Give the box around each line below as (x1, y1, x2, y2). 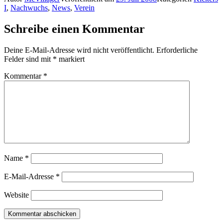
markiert (57, 54, 85, 63)
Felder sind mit (4, 54, 53, 63)
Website (4, 190, 29, 199)
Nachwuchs (10, 3, 48, 12)
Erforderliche (156, 45, 198, 54)
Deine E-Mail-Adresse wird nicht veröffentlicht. (4, 45, 154, 54)
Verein (74, 3, 95, 12)
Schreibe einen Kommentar (4, 22, 145, 35)
